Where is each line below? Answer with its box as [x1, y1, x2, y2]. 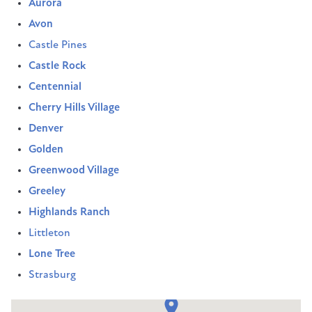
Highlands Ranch [29, 207, 110, 218]
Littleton [29, 228, 70, 239]
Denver [29, 123, 63, 134]
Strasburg [29, 270, 76, 281]
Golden [29, 144, 63, 155]
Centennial [29, 81, 81, 93]
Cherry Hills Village [29, 102, 120, 114]
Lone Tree [29, 249, 75, 260]
